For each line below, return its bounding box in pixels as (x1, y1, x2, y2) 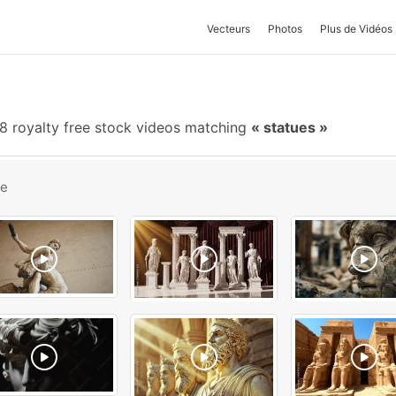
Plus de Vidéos (320, 22, 392, 35)
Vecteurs (207, 22, 250, 35)
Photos (268, 22, 302, 35)
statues (260, 118, 319, 136)
